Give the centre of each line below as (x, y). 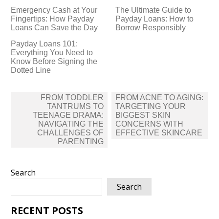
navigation (39, 107)
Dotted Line (31, 70)
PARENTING (81, 142)
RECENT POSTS (47, 210)
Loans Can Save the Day (55, 28)
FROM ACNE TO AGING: (159, 98)
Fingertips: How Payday (53, 19)
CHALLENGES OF (71, 133)
